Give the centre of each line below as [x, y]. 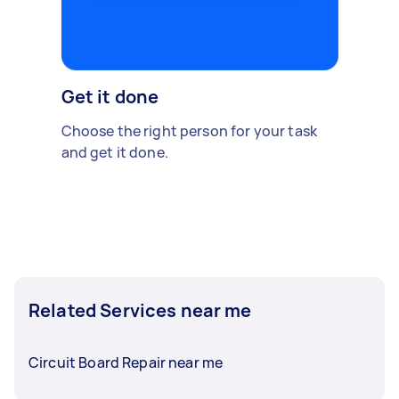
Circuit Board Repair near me [126, 362]
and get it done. [114, 152]
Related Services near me [140, 310]
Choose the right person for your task [189, 131]
